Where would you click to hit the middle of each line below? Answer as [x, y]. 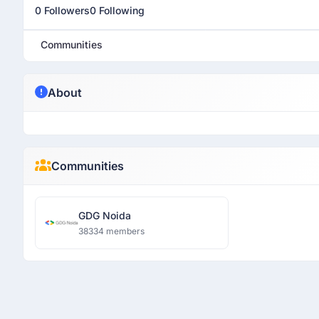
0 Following [117, 10]
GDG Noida [105, 215]
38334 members [111, 231]
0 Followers [62, 10]
